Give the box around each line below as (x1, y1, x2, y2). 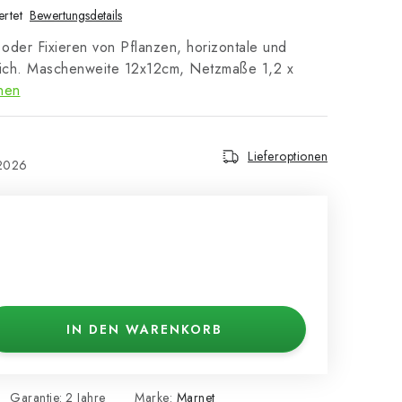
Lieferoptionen (248, 147, 328, 165)
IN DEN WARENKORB (66, 320, 223, 338)
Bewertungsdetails (30, 6, 122, 24)
